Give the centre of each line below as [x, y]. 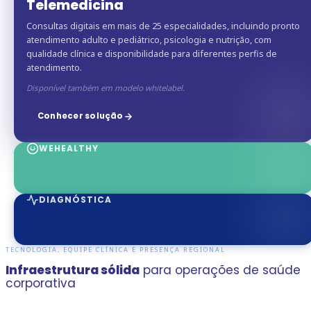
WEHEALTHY [69, 148]
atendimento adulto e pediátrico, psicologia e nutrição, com [149, 40]
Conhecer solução [81, 116]
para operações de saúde [220, 270]
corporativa [41, 283]
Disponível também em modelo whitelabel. [106, 87]
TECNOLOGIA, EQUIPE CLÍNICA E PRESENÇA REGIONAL [116, 249]
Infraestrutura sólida [73, 270]
